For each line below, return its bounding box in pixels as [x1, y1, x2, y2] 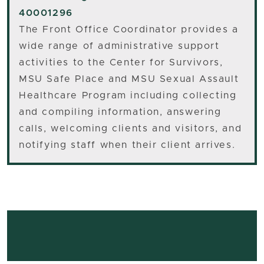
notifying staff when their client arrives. [19, 140, 236, 150]
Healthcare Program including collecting [19, 90, 237, 100]
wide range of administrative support [19, 41, 220, 51]
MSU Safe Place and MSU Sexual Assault [19, 74, 239, 84]
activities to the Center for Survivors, [19, 57, 223, 67]
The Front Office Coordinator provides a [19, 24, 239, 34]
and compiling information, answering [19, 107, 222, 117]
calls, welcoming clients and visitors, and [19, 123, 242, 133]
